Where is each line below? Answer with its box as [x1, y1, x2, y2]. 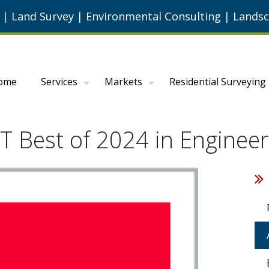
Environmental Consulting [82, 8, 224, 23]
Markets [104, 75, 143, 89]
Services [41, 75, 78, 89]
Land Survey [8, 8, 77, 23]
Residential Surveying [169, 75, 267, 89]
